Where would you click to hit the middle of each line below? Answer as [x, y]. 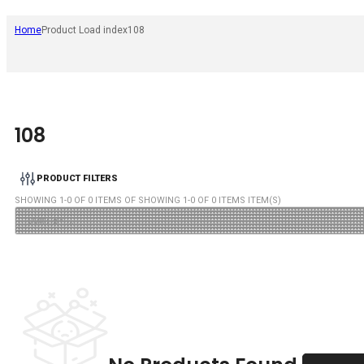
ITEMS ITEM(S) [249, 200]
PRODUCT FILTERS [77, 179]
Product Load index [84, 30]
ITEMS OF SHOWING [138, 200]
